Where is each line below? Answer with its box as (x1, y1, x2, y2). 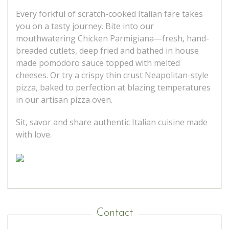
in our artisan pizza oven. (16, 94, 112, 106)
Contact (96, 208, 133, 219)
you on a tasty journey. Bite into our (16, 20, 154, 32)
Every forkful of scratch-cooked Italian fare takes (16, 8, 203, 20)
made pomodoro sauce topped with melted (16, 57, 180, 69)
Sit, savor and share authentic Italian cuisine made (16, 117, 208, 128)
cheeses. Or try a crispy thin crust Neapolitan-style (16, 70, 209, 81)
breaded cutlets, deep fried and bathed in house (16, 45, 199, 57)
